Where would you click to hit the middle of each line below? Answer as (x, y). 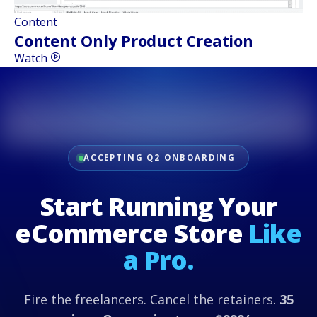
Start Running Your (158, 207)
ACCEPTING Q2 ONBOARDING (160, 158)
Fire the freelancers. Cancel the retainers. (150, 300)
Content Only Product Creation (134, 41)
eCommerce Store (132, 234)
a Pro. (158, 260)
